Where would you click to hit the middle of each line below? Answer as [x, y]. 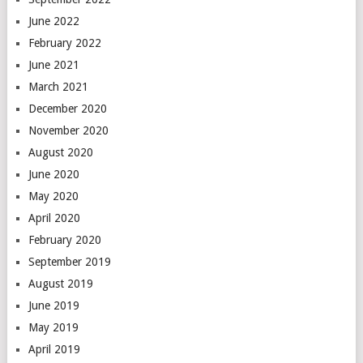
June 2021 [53, 64]
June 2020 [53, 174]
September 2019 [69, 261]
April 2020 [54, 218]
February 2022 [64, 43]
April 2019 [54, 349]
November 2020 [68, 130]
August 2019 [60, 283]
